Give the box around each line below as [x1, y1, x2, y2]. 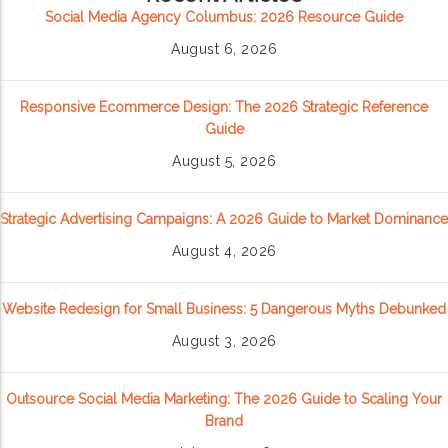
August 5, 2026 [172, 152, 276, 169]
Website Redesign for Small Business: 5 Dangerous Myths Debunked [2, 300, 446, 317]
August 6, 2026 [171, 40, 277, 57]
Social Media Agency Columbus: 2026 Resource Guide [45, 8, 403, 25]
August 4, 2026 [171, 242, 277, 259]
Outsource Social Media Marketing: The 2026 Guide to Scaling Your [6, 390, 442, 407]
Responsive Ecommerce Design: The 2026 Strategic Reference [20, 98, 428, 115]
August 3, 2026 [171, 332, 277, 349]
